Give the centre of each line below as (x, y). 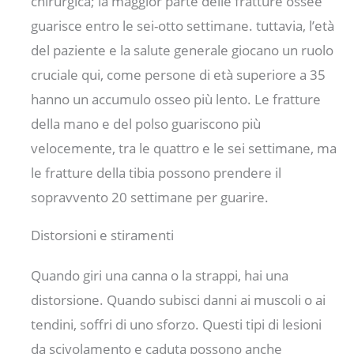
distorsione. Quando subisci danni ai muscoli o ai (179, 299)
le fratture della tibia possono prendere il (156, 172)
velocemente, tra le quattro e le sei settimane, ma (184, 148)
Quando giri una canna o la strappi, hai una (160, 275)
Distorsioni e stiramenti (103, 235)
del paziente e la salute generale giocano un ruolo (183, 50)
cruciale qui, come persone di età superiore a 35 (179, 74)
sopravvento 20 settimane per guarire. (150, 197)
